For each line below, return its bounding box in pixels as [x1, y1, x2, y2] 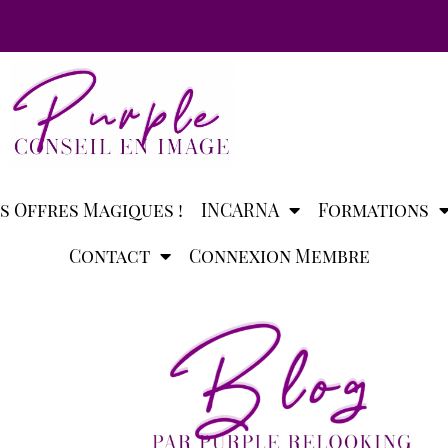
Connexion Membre [189, 243, 370, 268]
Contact [69, 243, 150, 268]
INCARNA [200, 197, 279, 222]
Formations [317, 197, 429, 222]
